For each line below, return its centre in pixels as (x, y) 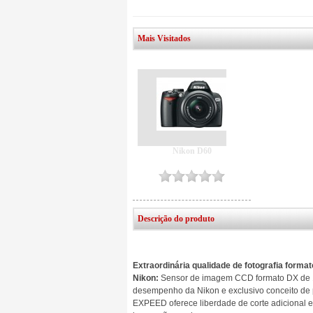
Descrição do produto (176, 219)
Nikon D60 (192, 151)
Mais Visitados (164, 38)
